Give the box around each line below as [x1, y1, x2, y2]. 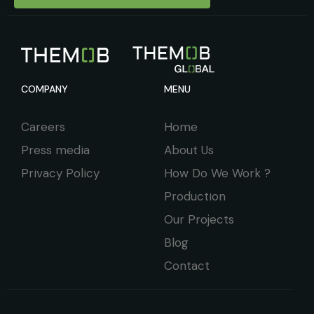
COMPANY [21, 82, 68, 95]
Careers [21, 118, 65, 135]
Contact [164, 257, 210, 273]
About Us [164, 142, 214, 158]
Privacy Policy [21, 165, 100, 181]
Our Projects [164, 211, 234, 227]
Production [164, 188, 226, 204]
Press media [21, 142, 90, 158]
